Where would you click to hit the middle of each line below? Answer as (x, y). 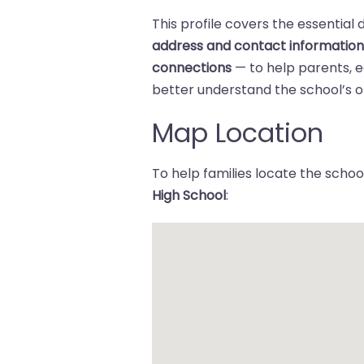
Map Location (238, 133)
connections (192, 68)
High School (189, 195)
